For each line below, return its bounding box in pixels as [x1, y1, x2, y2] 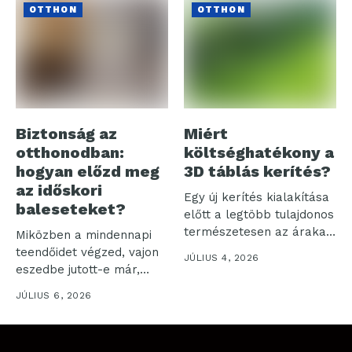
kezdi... [184, 242, 223, 257]
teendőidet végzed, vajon [16, 245, 159, 260]
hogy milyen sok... [16, 280, 119, 295]
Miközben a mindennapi [16, 228, 152, 243]
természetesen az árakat [184, 225, 331, 240]
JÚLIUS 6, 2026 [16, 290, 92, 302]
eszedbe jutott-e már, [16, 262, 140, 277]
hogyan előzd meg [16, 162, 159, 181]
